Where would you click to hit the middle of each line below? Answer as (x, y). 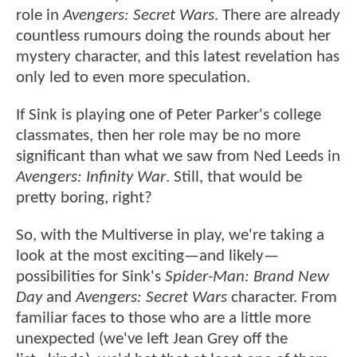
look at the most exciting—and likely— (147, 257)
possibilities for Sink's (90, 277)
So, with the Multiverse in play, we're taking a (170, 236)
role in (39, 15)
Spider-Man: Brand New (247, 277)
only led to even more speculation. (135, 77)
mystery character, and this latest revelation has (178, 57)
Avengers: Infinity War (91, 178)
